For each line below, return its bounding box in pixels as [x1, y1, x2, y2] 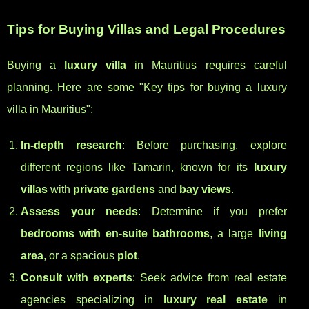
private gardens [73, 183, 155, 196]
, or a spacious [43, 250, 117, 262]
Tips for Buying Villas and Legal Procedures [7, 22, 286, 37]
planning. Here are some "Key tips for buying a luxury [7, 81, 287, 94]
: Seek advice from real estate [132, 272, 287, 284]
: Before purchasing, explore [122, 139, 287, 152]
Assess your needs [21, 206, 139, 218]
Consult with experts [21, 272, 132, 284]
